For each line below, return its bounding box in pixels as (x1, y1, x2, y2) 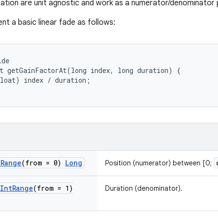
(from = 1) (33, 183, 73, 193)
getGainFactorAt (7, 66, 67, 75)
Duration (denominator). (105, 184, 182, 193)
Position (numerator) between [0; (105, 159, 214, 167)
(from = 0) (21, 158, 65, 167)
